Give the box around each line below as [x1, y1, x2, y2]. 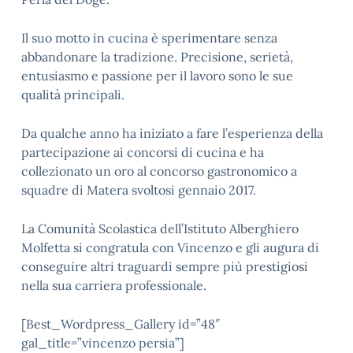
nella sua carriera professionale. [21, 277, 206, 293]
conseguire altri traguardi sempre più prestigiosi [21, 258, 308, 274]
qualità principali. [21, 87, 124, 102]
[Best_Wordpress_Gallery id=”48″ [21, 316, 220, 332]
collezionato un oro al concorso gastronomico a [21, 163, 297, 179]
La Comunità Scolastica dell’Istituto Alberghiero [21, 221, 299, 236]
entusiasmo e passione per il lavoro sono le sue [21, 68, 293, 84]
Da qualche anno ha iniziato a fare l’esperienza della [21, 125, 323, 141]
